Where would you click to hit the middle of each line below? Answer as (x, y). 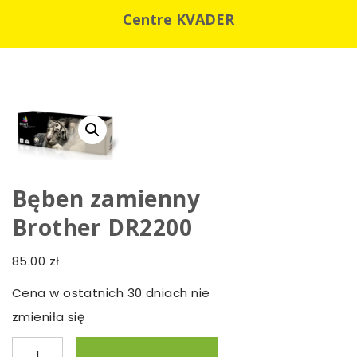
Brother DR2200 (102, 227)
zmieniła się (49, 316)
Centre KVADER (178, 20)
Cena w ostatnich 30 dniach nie (111, 292)
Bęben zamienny (106, 198)
